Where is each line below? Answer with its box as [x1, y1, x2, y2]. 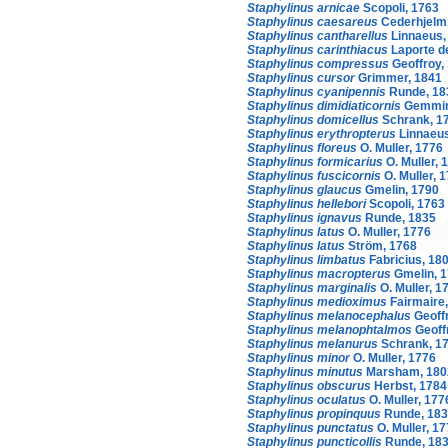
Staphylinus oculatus [247, 392, 366, 407]
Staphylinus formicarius [247, 154, 383, 169]
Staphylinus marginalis [247, 280, 377, 295]
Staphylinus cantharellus [247, 28, 388, 43]
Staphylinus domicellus [247, 112, 379, 127]
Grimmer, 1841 [355, 70, 442, 85]
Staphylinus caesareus [247, 14, 378, 29]
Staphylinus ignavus [247, 210, 362, 225]
